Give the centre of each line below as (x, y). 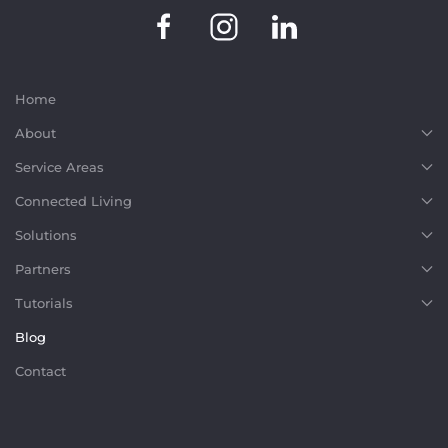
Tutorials (44, 303)
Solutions (46, 235)
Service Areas (59, 167)
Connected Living (73, 201)
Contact (40, 371)
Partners (43, 269)
